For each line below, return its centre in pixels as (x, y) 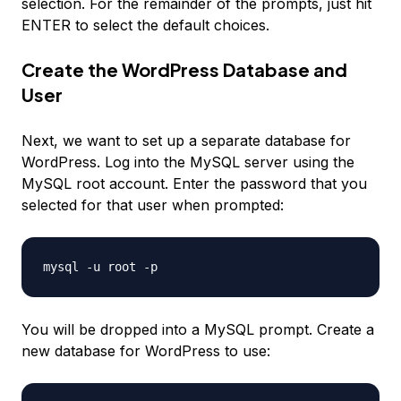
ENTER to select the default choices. (145, 26)
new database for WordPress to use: (146, 351)
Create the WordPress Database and (184, 70)
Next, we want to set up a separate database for (186, 141)
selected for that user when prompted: (153, 205)
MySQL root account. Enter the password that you (194, 184)
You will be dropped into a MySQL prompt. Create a (198, 330)
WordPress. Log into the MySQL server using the (188, 162)
